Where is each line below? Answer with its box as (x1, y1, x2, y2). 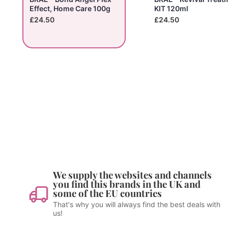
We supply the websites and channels (52, 168, 212, 181)
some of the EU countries (52, 187, 162, 199)
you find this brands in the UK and (52, 178, 201, 190)
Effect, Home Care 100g (30, 4, 110, 13)
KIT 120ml (154, 4, 188, 13)
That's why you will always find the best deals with (52, 200, 220, 209)
